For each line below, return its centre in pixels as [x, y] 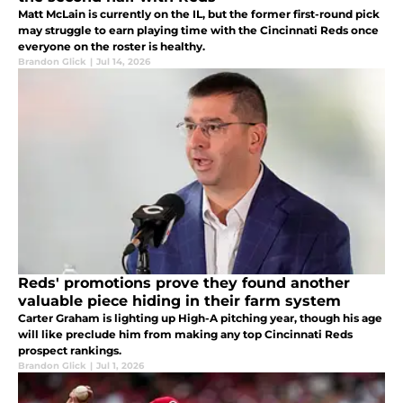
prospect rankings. [70, 350]
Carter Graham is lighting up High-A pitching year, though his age [200, 318]
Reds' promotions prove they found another [184, 282]
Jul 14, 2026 [123, 61]
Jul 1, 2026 [120, 365]
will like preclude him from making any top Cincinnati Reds [185, 334]
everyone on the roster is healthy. [112, 46]
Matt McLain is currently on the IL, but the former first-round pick [199, 13]
